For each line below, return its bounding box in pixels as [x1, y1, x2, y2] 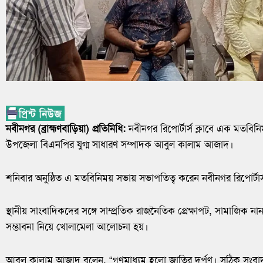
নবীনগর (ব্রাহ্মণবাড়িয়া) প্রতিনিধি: [6, 122, 126, 135]
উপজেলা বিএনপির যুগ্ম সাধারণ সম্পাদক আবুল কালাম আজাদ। [6, 137, 234, 151]
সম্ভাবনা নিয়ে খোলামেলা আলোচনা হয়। [6, 220, 149, 234]
